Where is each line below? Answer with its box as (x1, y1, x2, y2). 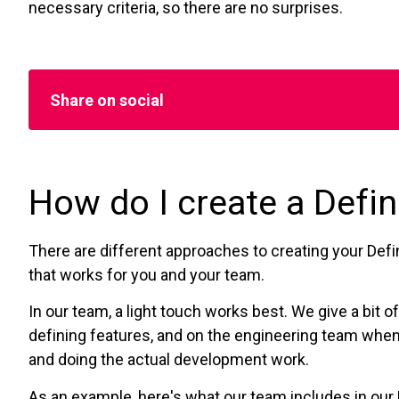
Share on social (50, 90, 164, 110)
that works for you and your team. (28, 265, 265, 284)
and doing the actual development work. (28, 350, 309, 370)
